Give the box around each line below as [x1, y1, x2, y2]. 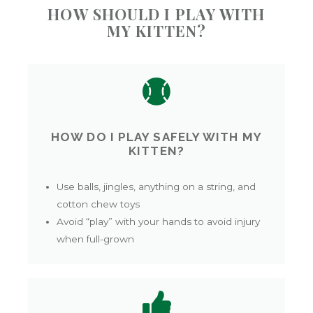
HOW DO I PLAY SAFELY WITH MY [51, 129, 262, 144]
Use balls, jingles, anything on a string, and [57, 180, 256, 192]
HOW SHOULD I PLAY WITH [48, 3, 265, 25]
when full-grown [57, 233, 135, 245]
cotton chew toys [57, 198, 140, 210]
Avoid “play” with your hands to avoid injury [57, 215, 261, 227]
